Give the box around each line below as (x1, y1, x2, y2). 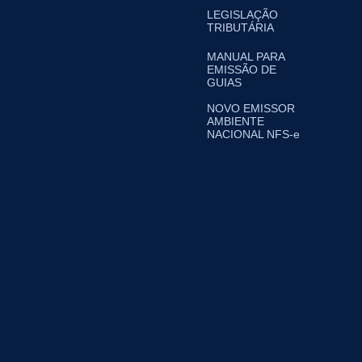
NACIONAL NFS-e (206, 128, 300, 141)
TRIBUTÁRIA (206, 21, 274, 34)
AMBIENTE (206, 115, 264, 128)
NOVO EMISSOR (206, 102, 295, 115)
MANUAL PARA (206, 50, 284, 63)
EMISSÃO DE (206, 63, 276, 76)
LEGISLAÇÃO (206, 8, 278, 21)
